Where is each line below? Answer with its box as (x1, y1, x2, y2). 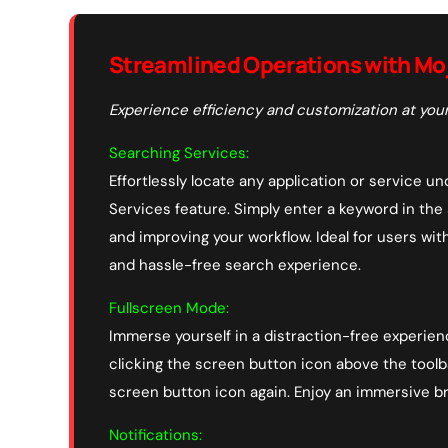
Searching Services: (109, 142, 249, 163)
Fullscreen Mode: (109, 297, 229, 318)
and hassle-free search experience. (109, 254, 361, 275)
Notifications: (109, 424, 202, 445)
